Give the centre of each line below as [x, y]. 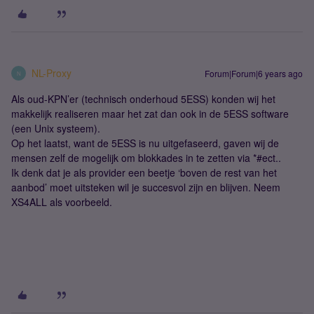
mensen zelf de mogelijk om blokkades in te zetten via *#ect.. [146, 158]
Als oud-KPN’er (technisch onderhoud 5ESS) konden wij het [143, 99]
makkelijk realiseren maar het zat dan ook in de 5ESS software [150, 114]
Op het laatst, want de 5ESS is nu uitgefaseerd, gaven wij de [145, 143]
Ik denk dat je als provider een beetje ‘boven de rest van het [144, 172]
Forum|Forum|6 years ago [254, 73]
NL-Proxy [52, 73]
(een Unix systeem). [56, 128]
